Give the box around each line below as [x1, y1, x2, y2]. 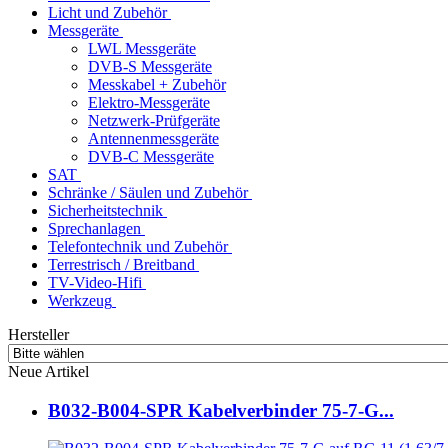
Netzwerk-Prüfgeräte [88, 111, 220, 129]
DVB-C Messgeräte [88, 147, 214, 165]
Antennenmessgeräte [88, 129, 219, 147]
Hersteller [8, 325, 69, 343]
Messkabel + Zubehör [88, 75, 226, 93]
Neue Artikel [8, 362, 89, 380]
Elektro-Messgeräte [88, 93, 210, 111]
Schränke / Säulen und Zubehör [48, 183, 248, 201]
